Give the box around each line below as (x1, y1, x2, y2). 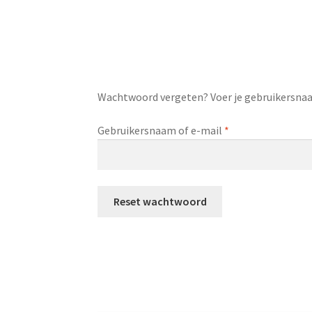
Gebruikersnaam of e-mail (97, 123, 225, 137)
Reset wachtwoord (113, 194, 207, 208)
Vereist (228, 122, 263, 136)
